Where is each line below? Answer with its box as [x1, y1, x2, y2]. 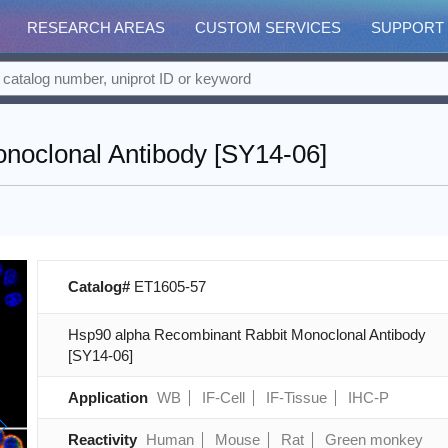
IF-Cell [201, 389, 245, 406]
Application [67, 389, 148, 406]
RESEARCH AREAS [27, 19, 165, 36]
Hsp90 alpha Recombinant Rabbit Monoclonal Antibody [67, 326, 426, 343]
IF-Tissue [265, 389, 327, 406]
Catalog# [67, 278, 134, 295]
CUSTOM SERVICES [195, 19, 341, 36]
